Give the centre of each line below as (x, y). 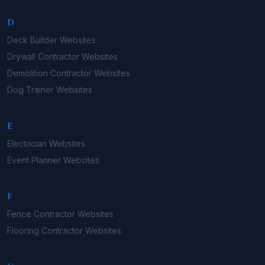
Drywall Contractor (43, 56)
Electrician (27, 143)
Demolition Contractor (49, 73)
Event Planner (34, 160)
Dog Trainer (30, 90)
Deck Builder (32, 40)
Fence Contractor (41, 214)
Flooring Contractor (45, 230)
